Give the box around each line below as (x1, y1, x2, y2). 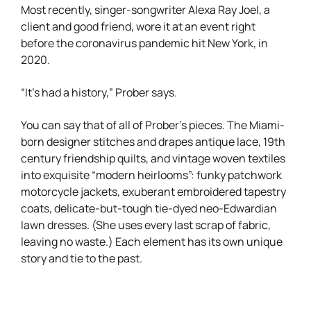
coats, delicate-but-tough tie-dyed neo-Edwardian (21, 199, 277, 215)
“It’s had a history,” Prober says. (21, 83, 177, 99)
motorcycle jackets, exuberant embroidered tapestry (21, 183, 286, 199)
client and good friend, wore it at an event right (21, 17, 255, 33)
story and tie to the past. (21, 249, 142, 265)
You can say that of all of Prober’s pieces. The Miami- (21, 116, 285, 132)
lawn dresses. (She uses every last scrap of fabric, (21, 216, 271, 232)
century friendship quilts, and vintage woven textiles (21, 149, 285, 165)
